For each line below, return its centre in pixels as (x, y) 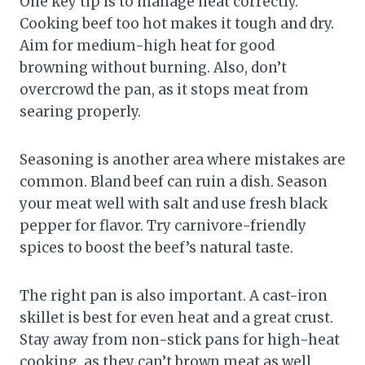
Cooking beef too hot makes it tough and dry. (177, 23)
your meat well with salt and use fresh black (174, 203)
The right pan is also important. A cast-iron (174, 295)
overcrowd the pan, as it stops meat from (164, 89)
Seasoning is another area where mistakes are (182, 159)
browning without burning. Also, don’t (153, 67)
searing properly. (80, 111)
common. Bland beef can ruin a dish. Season (174, 181)
